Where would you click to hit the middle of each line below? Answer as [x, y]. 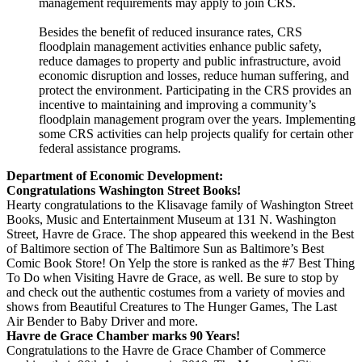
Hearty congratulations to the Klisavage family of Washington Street [180, 205]
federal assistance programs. [110, 149]
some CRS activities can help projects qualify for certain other [196, 134]
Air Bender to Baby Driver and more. [102, 322]
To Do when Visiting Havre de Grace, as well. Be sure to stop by [173, 278]
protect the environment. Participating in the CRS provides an [195, 90]
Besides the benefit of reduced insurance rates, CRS [170, 32]
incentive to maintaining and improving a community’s [177, 105]
